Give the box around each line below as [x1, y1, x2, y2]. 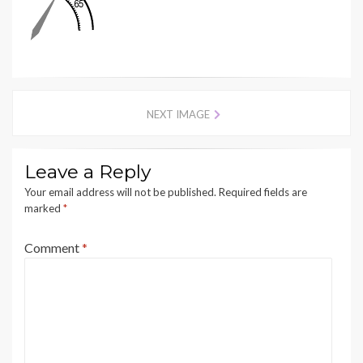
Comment [24, 240, 82, 256]
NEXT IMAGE [147, 108, 210, 122]
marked [24, 202, 63, 216]
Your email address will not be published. [24, 186, 216, 199]
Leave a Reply [24, 160, 151, 184]
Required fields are [219, 186, 307, 199]
